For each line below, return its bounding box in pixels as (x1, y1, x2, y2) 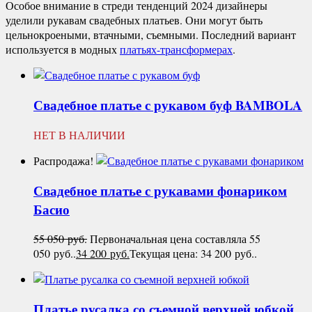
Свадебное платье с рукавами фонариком (33, 180, 287, 200)
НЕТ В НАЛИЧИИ (33, 127, 125, 142)
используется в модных (6, 42, 120, 57)
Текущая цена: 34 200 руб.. (130, 246, 257, 261)
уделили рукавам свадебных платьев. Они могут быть (6, 13, 263, 28)
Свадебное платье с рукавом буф (33, 95, 235, 115)
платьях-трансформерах (120, 42, 233, 57)
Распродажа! (33, 153, 93, 168)
